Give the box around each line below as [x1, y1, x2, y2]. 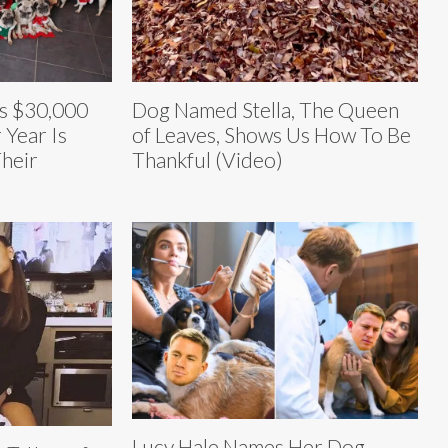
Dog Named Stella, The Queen [132, 97, 399, 123]
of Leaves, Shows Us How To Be [132, 122, 411, 148]
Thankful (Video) [132, 147, 283, 173]
